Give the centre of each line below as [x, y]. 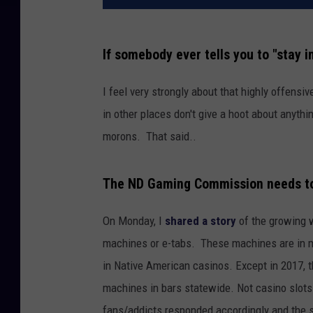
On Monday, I [134, 220]
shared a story [202, 220]
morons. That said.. [150, 136]
